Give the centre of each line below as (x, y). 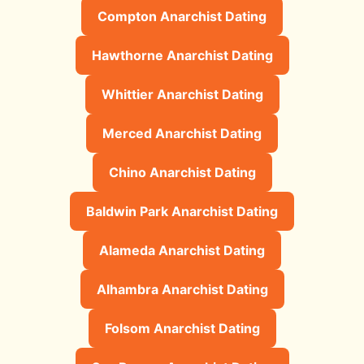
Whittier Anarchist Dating (182, 94)
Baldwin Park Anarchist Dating (182, 211)
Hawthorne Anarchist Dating (182, 55)
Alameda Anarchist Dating (182, 250)
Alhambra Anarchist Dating (182, 289)
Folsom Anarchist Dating (182, 328)
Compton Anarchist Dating (182, 16)
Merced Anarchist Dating (182, 133)
